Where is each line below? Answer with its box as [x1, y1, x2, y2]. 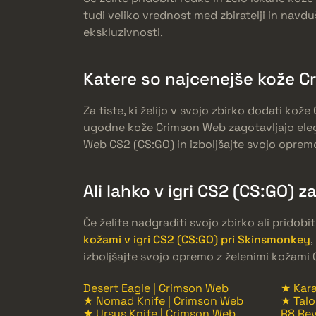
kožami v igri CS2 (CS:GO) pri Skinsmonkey [83, 231, 310, 247]
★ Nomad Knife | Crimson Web [83, 293, 243, 308]
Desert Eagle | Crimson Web [83, 280, 229, 296]
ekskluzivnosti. [83, 24, 163, 39]
